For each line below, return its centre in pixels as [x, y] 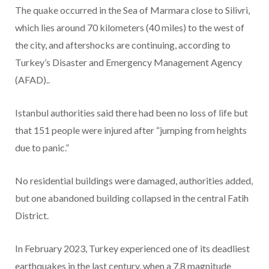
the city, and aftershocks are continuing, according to [123, 45]
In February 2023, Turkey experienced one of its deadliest [132, 249]
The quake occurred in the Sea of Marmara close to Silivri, [132, 10]
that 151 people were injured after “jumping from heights [131, 130]
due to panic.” [42, 148]
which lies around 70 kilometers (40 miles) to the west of [130, 28]
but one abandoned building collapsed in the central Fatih [132, 198]
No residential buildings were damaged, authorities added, [134, 181]
